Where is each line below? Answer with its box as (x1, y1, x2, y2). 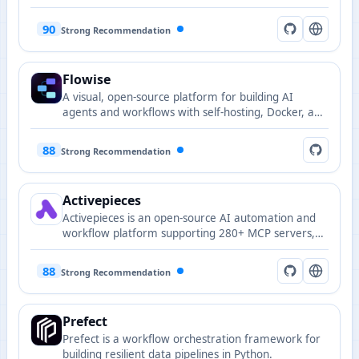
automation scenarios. (63, 256, 175, 271)
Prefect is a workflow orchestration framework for (63, 332, 321, 346)
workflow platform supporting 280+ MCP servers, (63, 226, 315, 240)
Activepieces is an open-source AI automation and (63, 211, 316, 225)
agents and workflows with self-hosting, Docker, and (63, 105, 327, 119)
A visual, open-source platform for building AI (63, 90, 293, 104)
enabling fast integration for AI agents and (63, 241, 280, 256)
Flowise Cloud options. (63, 120, 175, 135)
